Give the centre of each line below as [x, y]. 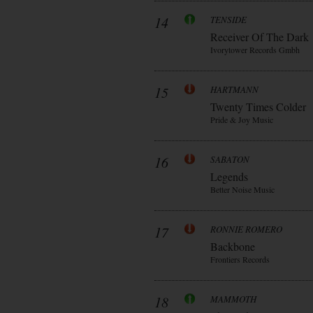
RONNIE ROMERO [246, 229]
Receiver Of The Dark [260, 37]
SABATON [230, 159]
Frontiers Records [240, 259]
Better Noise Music [242, 189]
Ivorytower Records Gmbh [255, 50]
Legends [229, 176]
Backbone [233, 246]
